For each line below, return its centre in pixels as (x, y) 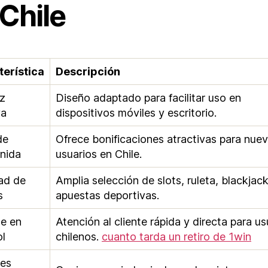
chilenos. (79, 236)
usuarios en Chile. (99, 154)
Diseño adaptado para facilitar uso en (148, 98)
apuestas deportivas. (107, 195)
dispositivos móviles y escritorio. (136, 112)
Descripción (88, 71)
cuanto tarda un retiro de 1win (176, 236)
